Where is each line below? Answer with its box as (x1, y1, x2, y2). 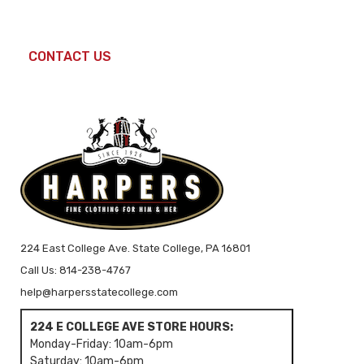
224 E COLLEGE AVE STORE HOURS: (29, 320, 233, 335)
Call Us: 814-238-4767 (19, 264, 131, 277)
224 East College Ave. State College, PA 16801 (19, 242, 250, 255)
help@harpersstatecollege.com (19, 286, 178, 299)
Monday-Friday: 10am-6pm (29, 337, 173, 352)
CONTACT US (28, 49, 112, 65)
